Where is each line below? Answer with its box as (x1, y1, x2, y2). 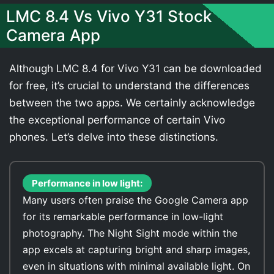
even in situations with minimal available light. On (23, 260, 250, 272)
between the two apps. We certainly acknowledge (9, 96, 255, 109)
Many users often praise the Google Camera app (23, 194, 248, 206)
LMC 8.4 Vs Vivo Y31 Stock (6, 6, 212, 26)
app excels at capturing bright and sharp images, (23, 243, 250, 256)
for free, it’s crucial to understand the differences (9, 79, 250, 92)
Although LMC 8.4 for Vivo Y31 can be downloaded (9, 62, 262, 75)
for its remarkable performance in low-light (23, 210, 223, 223)
